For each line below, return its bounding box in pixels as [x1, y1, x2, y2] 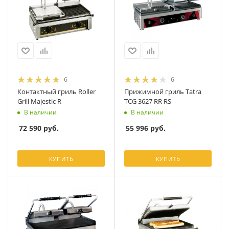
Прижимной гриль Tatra [124, 87, 201, 96]
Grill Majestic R [17, 97, 61, 106]
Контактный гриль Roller [17, 87, 96, 96]
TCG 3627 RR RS [124, 97, 171, 106]
